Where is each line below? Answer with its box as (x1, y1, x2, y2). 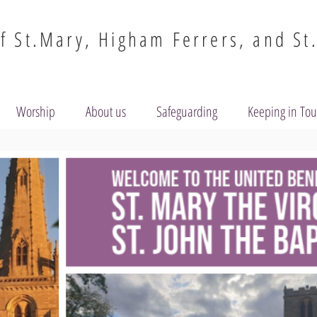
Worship (16, 102, 55, 121)
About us (86, 102, 126, 121)
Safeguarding (156, 102, 217, 121)
